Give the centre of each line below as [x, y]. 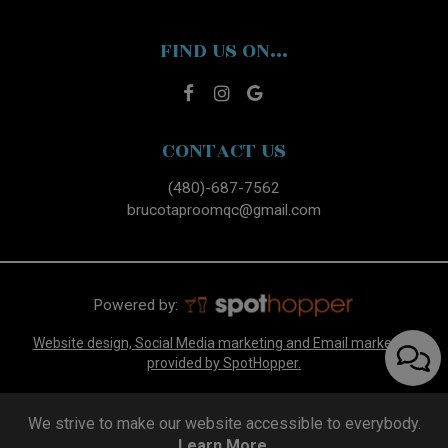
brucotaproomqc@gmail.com [224, 210]
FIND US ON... [224, 51]
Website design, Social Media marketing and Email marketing [224, 343]
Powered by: [137, 304]
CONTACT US [224, 151]
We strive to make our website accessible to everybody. [224, 424]
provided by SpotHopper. [224, 363]
